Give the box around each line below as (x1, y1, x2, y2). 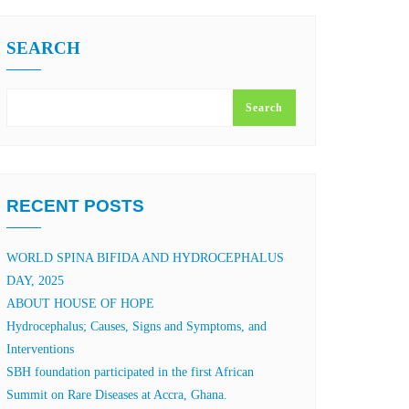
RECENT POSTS (6, 196, 144, 215)
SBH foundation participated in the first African (6, 365, 254, 379)
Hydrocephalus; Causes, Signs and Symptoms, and (6, 320, 267, 333)
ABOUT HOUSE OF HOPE (6, 297, 154, 310)
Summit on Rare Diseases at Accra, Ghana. (6, 388, 227, 402)
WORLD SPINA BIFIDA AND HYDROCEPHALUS (6, 251, 284, 265)
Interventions (6, 342, 74, 356)
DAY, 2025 (6, 274, 64, 288)
